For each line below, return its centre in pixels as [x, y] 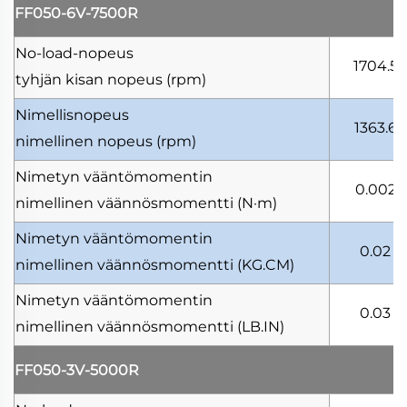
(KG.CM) [266, 264]
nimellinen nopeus [86, 141]
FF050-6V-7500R [76, 13]
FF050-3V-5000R [77, 370]
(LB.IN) [261, 326]
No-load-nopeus [74, 53]
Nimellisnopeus [72, 114]
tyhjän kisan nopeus [91, 79]
